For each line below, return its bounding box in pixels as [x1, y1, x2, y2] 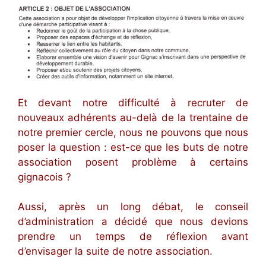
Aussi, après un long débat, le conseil [18, 201, 248, 213]
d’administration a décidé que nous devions [18, 216, 248, 228]
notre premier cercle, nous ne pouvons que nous [18, 126, 248, 138]
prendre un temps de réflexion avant [18, 230, 248, 243]
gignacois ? [18, 170, 71, 183]
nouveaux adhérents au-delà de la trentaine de [18, 111, 248, 123]
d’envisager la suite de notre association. [18, 245, 213, 258]
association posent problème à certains [18, 156, 248, 168]
